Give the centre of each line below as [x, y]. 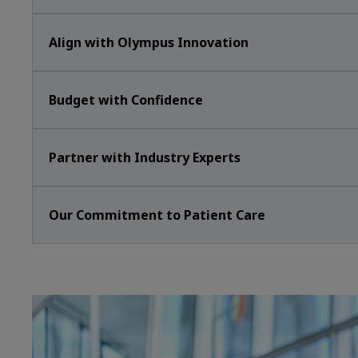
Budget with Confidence [126, 100]
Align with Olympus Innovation [149, 42]
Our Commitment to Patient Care [157, 215]
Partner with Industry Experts [145, 157]
